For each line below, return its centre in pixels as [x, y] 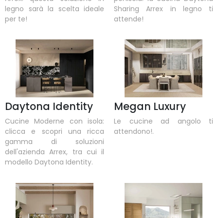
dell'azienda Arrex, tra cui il [54, 152]
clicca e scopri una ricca [54, 132]
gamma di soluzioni [54, 142]
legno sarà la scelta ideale [54, 9]
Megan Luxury [150, 107]
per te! [16, 19]
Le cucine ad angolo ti [163, 121]
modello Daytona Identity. [49, 162]
